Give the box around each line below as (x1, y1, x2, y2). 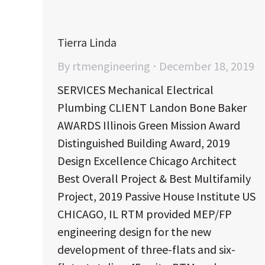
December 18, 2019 (159, 58, 254, 73)
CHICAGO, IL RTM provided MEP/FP (57, 206, 232, 221)
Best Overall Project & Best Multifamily (57, 170, 251, 186)
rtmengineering (72, 58, 150, 73)
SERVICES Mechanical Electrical (57, 82, 214, 97)
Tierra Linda (57, 34, 117, 50)
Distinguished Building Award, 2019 (57, 135, 230, 150)
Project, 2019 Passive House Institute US (57, 188, 256, 203)
